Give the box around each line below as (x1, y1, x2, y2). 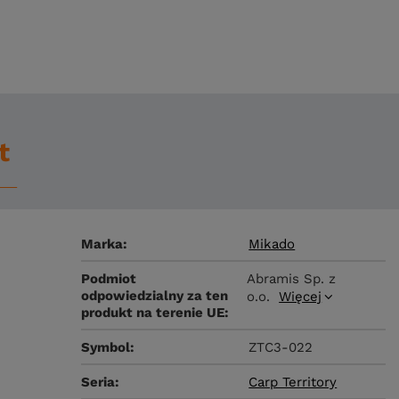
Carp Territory (248, 374, 338, 390)
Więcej (279, 289, 322, 305)
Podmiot (81, 271, 137, 287)
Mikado (248, 236, 296, 252)
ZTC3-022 (248, 339, 313, 355)
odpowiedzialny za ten (81, 288, 229, 304)
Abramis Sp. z (247, 271, 337, 287)
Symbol (81, 339, 131, 355)
